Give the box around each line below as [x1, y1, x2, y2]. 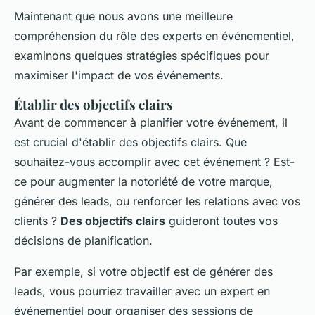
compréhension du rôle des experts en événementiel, [14, 29, 295, 44]
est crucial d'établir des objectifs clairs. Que [14, 135, 247, 150]
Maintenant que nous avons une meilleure [14, 9, 233, 24]
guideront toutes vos [165, 214, 278, 229]
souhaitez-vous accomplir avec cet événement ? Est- [14, 155, 295, 169]
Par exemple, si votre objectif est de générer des [14, 264, 273, 279]
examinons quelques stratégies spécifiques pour [14, 49, 269, 63]
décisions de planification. [14, 233, 153, 248]
